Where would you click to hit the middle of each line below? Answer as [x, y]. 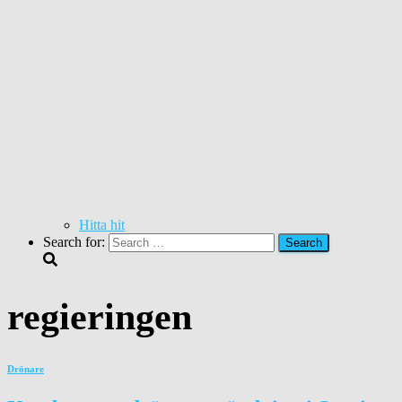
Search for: [74, 242]
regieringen [100, 317]
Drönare [26, 369]
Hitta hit [102, 225]
